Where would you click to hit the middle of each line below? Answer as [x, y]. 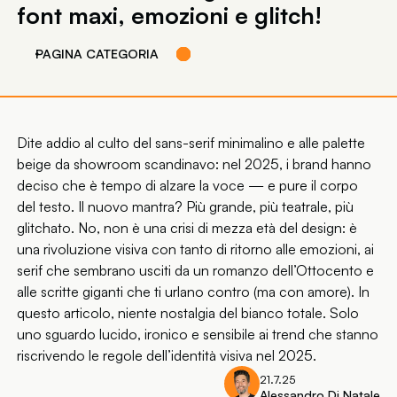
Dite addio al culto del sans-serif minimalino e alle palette [191, 143]
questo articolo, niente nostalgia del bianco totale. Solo [188, 313]
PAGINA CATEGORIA [97, 54]
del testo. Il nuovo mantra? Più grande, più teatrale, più [186, 207]
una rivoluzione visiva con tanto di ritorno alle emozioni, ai [196, 249]
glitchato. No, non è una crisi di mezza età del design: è [187, 228]
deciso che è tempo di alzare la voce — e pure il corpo [188, 186]
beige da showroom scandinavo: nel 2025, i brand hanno [195, 164]
